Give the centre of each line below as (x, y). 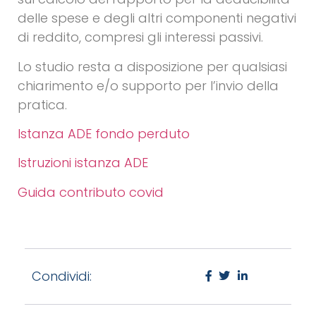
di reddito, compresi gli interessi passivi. (140, 37)
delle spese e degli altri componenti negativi (157, 18)
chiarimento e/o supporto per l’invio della (148, 85)
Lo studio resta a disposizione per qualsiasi (152, 66)
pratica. (42, 104)
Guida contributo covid (91, 192)
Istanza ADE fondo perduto (104, 134)
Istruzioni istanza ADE (83, 163)
